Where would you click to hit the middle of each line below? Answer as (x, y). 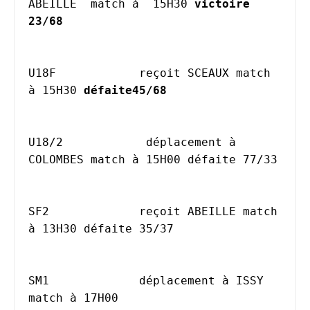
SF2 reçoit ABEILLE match (39, 211)
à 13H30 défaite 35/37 (101, 229)
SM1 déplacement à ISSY (39, 281)
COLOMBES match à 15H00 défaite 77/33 (153, 159)
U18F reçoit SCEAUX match (42, 73)
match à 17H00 (73, 298)
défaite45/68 (125, 90)
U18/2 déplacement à (46, 142)
